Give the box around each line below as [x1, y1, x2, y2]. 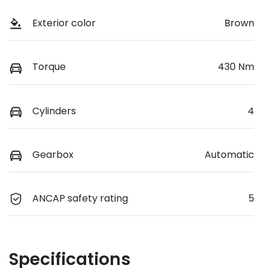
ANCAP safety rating [32, 191, 128, 205]
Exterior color [32, 16, 96, 31]
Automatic [205, 147, 254, 162]
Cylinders [32, 103, 76, 118]
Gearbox [32, 147, 74, 162]
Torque [32, 60, 66, 74]
